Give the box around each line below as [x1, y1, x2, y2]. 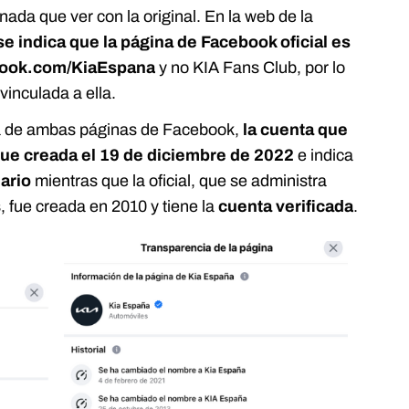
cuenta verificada [218, 196, 354, 215]
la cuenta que [243, 120, 349, 139]
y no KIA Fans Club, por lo [155, 58, 346, 77]
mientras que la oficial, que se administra [31, 171, 328, 190]
